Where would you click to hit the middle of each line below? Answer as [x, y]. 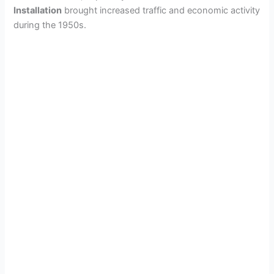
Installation [38, 10]
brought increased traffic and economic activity [161, 10]
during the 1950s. [50, 25]
